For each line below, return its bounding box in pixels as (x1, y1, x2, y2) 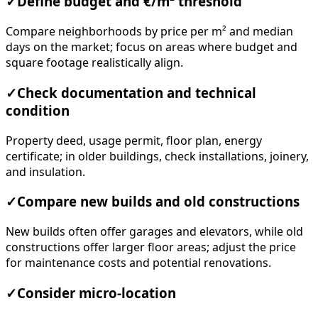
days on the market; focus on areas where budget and (6, 41, 297, 53)
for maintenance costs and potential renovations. (6, 257, 271, 269)
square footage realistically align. (6, 57, 183, 69)
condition (6, 104, 70, 117)
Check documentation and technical (17, 86, 256, 99)
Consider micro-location (17, 286, 176, 300)
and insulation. (6, 165, 85, 177)
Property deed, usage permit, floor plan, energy (6, 134, 262, 146)
